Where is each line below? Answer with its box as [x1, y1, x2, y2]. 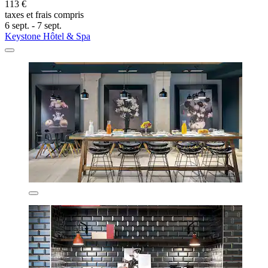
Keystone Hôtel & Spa [5, 31, 90, 41]
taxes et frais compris [5, 9, 84, 20]
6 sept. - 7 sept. [5, 20, 62, 31]
